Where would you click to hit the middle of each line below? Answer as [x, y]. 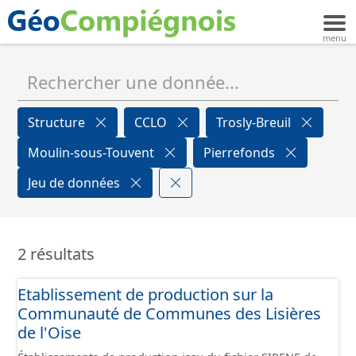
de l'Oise [49, 333]
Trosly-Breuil [255, 122]
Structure [58, 122]
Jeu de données [75, 183]
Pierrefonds [241, 153]
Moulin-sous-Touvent [93, 153]
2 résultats [56, 254]
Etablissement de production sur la [145, 294]
